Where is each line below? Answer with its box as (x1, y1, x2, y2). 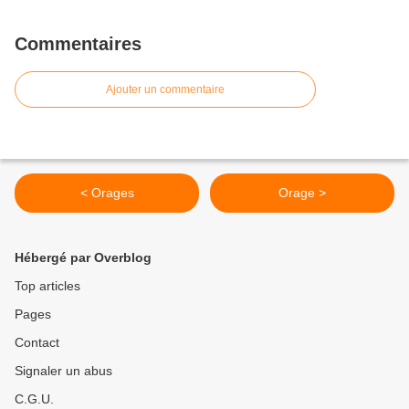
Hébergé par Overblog (15, 250, 152, 266)
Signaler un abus (15, 363, 112, 379)
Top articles (15, 278, 80, 294)
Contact (15, 335, 59, 351)
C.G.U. (15, 392, 54, 407)
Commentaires (15, 34, 142, 55)
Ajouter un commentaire (106, 83, 225, 97)
